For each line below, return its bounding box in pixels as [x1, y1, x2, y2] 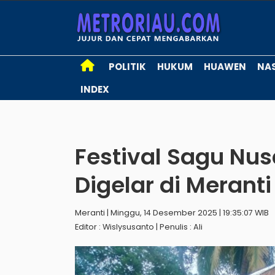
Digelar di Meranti [75, 169, 271, 201]
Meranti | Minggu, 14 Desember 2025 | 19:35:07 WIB [75, 207, 269, 218]
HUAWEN [204, 60, 246, 73]
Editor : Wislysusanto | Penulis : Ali [75, 222, 203, 232]
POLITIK [109, 60, 146, 73]
